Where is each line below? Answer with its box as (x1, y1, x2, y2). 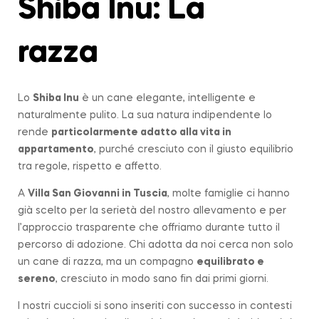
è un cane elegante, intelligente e (79, 93, 256, 103)
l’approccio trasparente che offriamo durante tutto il (18, 222, 280, 233)
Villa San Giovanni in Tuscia (28, 188, 167, 199)
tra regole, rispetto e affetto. (18, 161, 162, 172)
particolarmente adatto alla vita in (51, 127, 231, 137)
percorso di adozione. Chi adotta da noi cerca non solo (18, 239, 293, 250)
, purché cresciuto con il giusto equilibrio (94, 144, 293, 155)
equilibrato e (197, 256, 264, 267)
